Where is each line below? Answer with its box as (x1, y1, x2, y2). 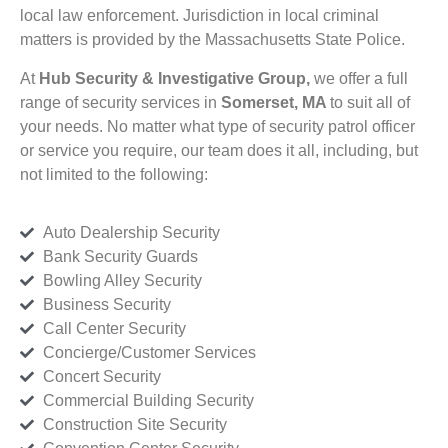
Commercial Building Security (42, 392, 254, 410)
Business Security (42, 296, 171, 314)
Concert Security (42, 368, 161, 386)
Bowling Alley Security (42, 272, 202, 290)
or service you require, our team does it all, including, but (20, 141, 418, 159)
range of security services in (20, 93, 221, 111)
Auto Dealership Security (42, 224, 220, 242)
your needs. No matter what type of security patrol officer (20, 117, 415, 135)
